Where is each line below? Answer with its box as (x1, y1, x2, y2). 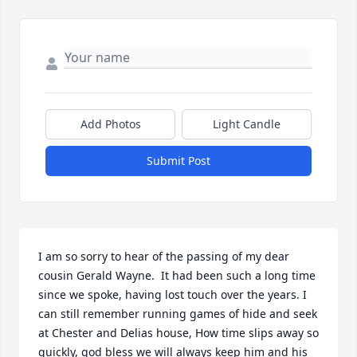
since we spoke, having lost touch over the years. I (38, 287, 307, 303)
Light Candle (213, 116, 280, 132)
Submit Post (147, 153, 210, 169)
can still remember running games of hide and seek (38, 306, 317, 322)
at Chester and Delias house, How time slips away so (38, 325, 319, 341)
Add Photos (80, 116, 141, 132)
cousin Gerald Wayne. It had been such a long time (38, 268, 316, 284)
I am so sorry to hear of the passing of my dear (38, 249, 289, 265)
